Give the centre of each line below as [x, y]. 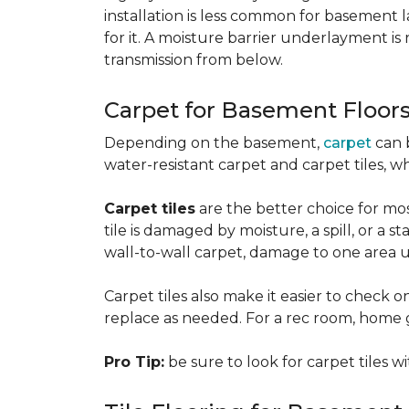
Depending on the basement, [214, 143]
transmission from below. [194, 60]
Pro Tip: [134, 362]
